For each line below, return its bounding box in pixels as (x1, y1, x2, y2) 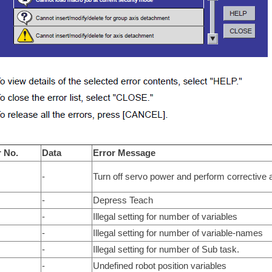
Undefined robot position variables (92, 260, 226, 271)
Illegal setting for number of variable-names (92, 227, 263, 238)
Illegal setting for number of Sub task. (92, 243, 239, 254)
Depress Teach (92, 194, 153, 205)
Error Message (92, 147, 155, 158)
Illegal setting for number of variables (92, 211, 237, 222)
